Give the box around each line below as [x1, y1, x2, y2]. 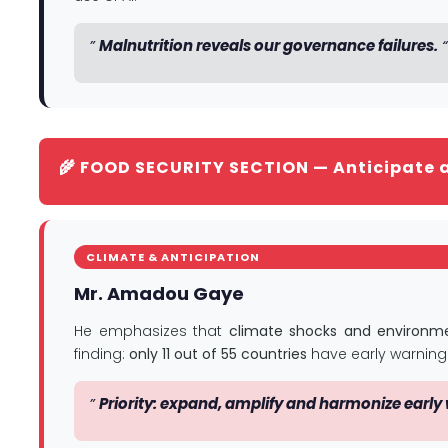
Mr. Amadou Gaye [74, 281, 244, 307]
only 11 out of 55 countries [129, 344, 307, 365]
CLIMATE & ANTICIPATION [86, 249, 260, 266]
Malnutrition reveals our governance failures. [99, 34, 438, 56]
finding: [74, 344, 129, 365]
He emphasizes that [74, 321, 229, 342]
